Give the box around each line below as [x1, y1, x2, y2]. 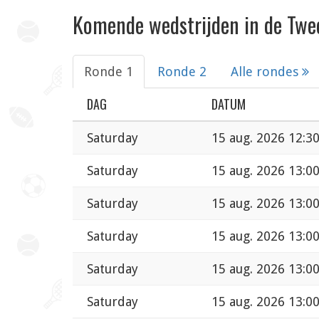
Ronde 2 [157, 64, 206, 80]
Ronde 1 [84, 64, 133, 80]
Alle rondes [231, 64, 302, 80]
